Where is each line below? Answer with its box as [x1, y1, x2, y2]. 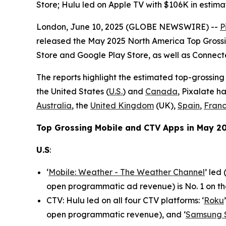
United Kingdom [90, 100, 154, 111]
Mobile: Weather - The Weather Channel [48, 167, 205, 178]
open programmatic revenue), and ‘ [46, 209, 186, 220]
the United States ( [36, 86, 109, 97]
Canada [145, 86, 178, 97]
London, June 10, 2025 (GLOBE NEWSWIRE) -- [36, 22, 220, 32]
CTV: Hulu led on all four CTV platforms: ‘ [46, 195, 204, 206]
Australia [36, 100, 72, 111]
